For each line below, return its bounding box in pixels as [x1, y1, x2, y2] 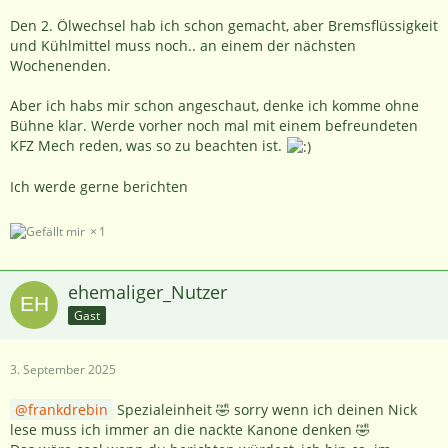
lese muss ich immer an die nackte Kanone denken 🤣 [10, 420, 370, 440]
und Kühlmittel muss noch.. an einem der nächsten [10, 35, 356, 55]
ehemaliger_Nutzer [68, 280, 227, 305]
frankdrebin [28, 400, 108, 420]
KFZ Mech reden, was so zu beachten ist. [10, 135, 286, 155]
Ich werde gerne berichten [10, 176, 188, 196]
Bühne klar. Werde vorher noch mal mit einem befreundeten [10, 115, 418, 135]
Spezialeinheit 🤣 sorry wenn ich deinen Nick [113, 400, 417, 420]
